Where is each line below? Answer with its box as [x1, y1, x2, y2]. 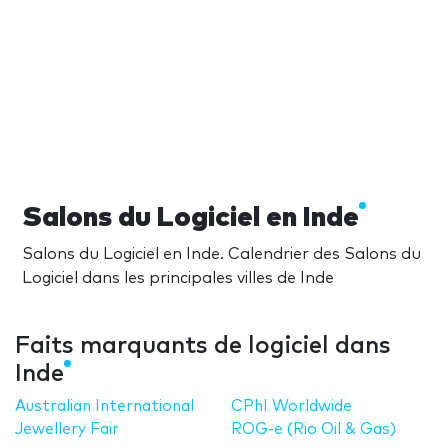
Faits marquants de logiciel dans [15, 333, 391, 358]
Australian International [15, 398, 194, 414]
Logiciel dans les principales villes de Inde [22, 269, 334, 286]
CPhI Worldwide [231, 398, 353, 414]
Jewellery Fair [15, 421, 119, 437]
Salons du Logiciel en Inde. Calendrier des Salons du [22, 245, 421, 262]
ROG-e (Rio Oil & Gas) [231, 421, 397, 437]
